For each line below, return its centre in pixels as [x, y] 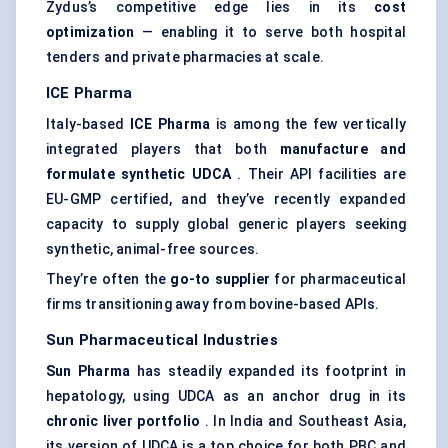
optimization [90, 32]
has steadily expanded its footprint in [268, 371]
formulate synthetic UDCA [139, 174]
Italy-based [88, 124]
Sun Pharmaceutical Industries [162, 340]
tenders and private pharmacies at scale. [185, 57]
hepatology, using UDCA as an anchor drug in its [226, 396]
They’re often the [108, 279]
